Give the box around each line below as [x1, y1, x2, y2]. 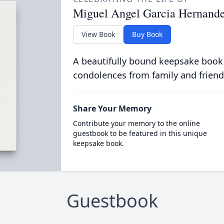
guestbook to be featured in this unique [72, 128, 207, 138]
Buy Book [131, 29, 162, 39]
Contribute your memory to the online [72, 118, 200, 128]
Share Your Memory [72, 103, 151, 114]
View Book [81, 29, 115, 39]
